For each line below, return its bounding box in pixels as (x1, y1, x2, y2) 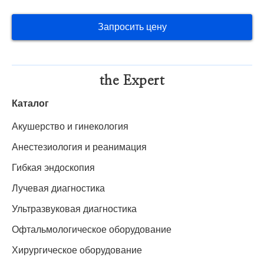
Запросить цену (146, 22, 167, 32)
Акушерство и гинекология (12, 121, 128, 131)
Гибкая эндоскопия (12, 163, 95, 173)
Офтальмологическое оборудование (12, 225, 171, 235)
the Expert (99, 74, 165, 88)
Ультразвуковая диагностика (12, 204, 137, 214)
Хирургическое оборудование (12, 245, 142, 255)
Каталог (12, 98, 49, 108)
